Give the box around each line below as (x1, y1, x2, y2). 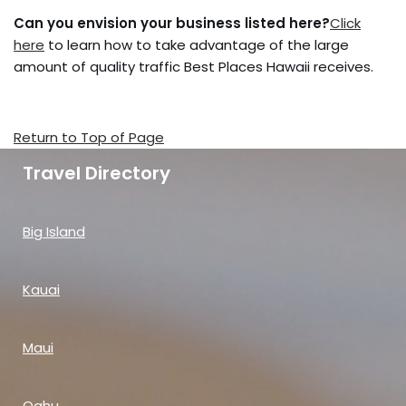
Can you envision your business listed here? (14, 14, 330, 33)
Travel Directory (23, 160, 170, 186)
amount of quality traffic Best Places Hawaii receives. (14, 57, 373, 76)
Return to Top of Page (14, 128, 164, 147)
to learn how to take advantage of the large (44, 35, 349, 54)
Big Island (23, 222, 85, 241)
